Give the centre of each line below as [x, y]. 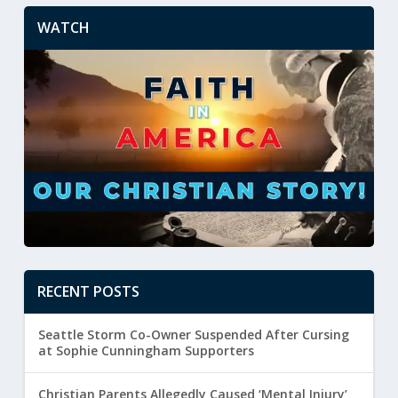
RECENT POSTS [88, 291]
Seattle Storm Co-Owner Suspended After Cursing [193, 334]
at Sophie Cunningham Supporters [146, 350]
